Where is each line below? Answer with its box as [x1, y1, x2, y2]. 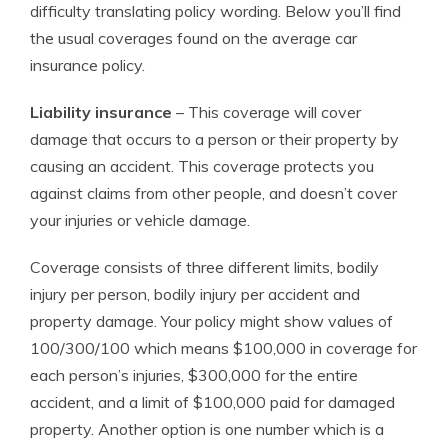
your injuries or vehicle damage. [30, 210, 250, 230]
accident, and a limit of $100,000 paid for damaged [30, 392, 395, 412]
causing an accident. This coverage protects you [30, 156, 374, 176]
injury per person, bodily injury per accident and [30, 284, 360, 304]
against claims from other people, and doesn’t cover [30, 183, 397, 203]
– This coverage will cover [172, 102, 361, 122]
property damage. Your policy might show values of [30, 311, 393, 331]
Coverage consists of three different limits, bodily [30, 257, 379, 277]
